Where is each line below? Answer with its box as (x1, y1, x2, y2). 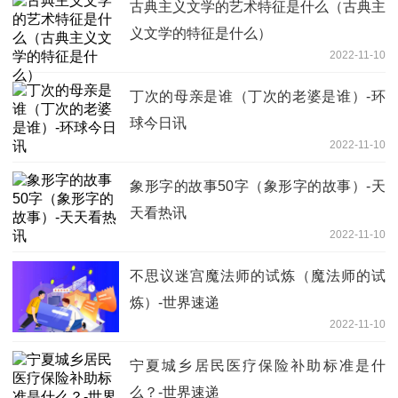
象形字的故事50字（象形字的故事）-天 (130, 178, 386, 194)
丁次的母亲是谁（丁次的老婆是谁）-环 (130, 88, 386, 104)
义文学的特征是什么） (130, 25, 272, 41)
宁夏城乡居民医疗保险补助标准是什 (130, 357, 386, 373)
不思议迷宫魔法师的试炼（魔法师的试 (130, 267, 386, 283)
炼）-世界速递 (130, 294, 219, 310)
